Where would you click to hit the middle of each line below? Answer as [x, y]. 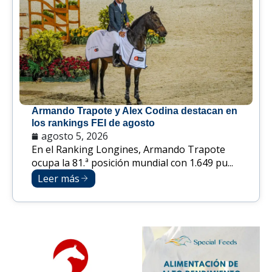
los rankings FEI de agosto [93, 123]
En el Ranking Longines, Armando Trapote [128, 150]
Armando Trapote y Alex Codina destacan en [134, 111]
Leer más [59, 179]
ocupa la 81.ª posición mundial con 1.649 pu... [132, 163]
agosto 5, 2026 [75, 136]
